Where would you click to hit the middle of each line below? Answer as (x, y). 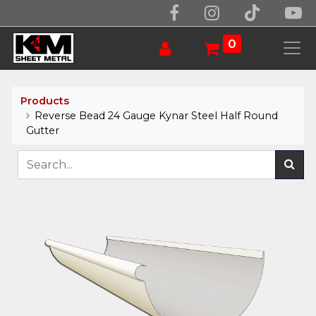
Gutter (43, 130)
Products (45, 101)
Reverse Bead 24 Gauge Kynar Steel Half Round (157, 115)
